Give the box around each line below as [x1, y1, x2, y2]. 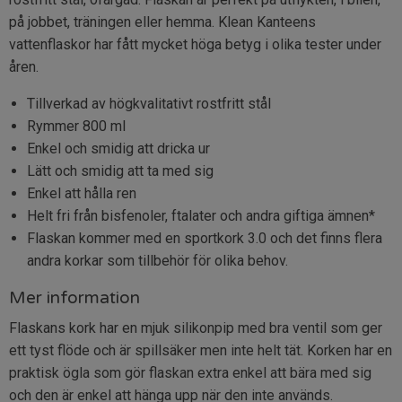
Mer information [9, 288, 140, 309]
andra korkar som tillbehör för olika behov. [27, 252, 288, 270]
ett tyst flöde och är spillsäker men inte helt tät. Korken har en [9, 342, 392, 360]
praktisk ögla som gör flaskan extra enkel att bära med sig [9, 364, 371, 382]
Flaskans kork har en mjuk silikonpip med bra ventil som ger [9, 319, 382, 337]
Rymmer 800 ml [27, 118, 126, 135]
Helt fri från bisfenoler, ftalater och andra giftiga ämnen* [27, 207, 375, 225]
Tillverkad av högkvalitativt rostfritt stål [27, 95, 271, 113]
